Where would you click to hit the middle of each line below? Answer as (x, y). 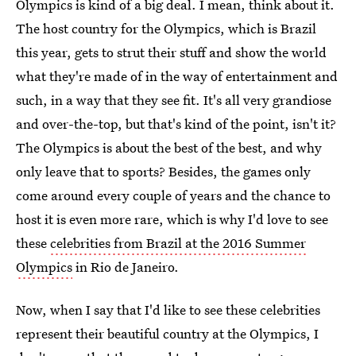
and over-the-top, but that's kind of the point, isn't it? (176, 124)
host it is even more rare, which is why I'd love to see (172, 219)
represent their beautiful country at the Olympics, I (167, 333)
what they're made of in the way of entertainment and (177, 76)
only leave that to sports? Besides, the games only (163, 171)
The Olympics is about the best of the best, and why (169, 147)
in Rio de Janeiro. (126, 267)
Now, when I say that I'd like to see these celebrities (168, 310)
